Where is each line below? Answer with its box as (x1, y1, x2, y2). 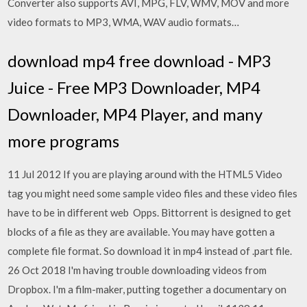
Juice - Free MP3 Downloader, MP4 (8, 77, 261, 97)
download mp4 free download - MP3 (8, 50, 272, 71)
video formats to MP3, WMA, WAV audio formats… (8, 16, 240, 28)
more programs (8, 130, 120, 151)
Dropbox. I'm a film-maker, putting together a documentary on (8, 282, 287, 295)
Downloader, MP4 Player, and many (8, 103, 263, 124)
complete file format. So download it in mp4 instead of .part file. (8, 244, 293, 257)
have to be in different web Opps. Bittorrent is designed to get (8, 206, 292, 219)
